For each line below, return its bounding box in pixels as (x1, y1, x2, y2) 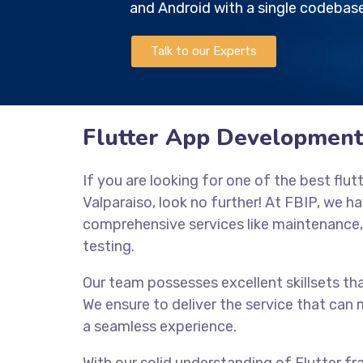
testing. (83, 237, 138, 255)
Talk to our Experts (151, 44, 257, 58)
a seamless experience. (83, 317, 240, 335)
